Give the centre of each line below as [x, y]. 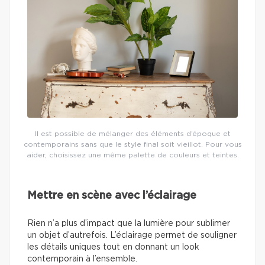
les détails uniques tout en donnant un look [113, 247]
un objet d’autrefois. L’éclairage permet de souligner [132, 235]
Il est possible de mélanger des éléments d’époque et [132, 134]
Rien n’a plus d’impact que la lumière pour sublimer [129, 224]
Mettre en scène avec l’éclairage [112, 196]
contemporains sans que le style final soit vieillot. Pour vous [132, 144]
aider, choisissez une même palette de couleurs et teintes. [132, 155]
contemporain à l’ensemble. [82, 259]
